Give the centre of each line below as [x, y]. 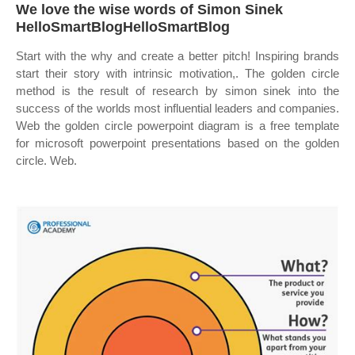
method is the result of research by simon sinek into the [177, 91]
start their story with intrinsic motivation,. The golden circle [177, 73]
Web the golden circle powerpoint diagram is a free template [177, 126]
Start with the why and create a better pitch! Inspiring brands [177, 56]
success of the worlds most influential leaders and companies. [177, 108]
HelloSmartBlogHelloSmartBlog [123, 27]
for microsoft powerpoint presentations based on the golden [177, 143]
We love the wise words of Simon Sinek [149, 10]
